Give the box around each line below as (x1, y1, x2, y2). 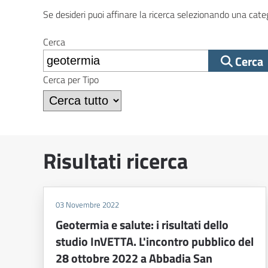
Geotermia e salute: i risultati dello (56, 215, 229, 234)
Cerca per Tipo (43, 72, 99, 87)
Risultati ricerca (43, 144, 188, 178)
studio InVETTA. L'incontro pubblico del (56, 232, 254, 251)
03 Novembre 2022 (56, 199, 119, 211)
